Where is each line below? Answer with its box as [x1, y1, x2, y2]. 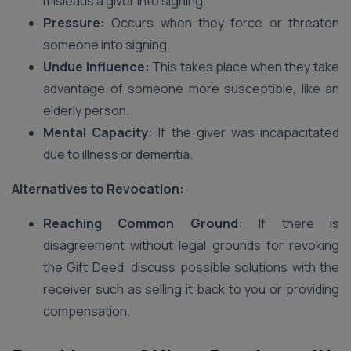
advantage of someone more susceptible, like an [43, 80, 339, 97]
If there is [259, 215, 340, 232]
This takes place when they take [149, 58, 340, 75]
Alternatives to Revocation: [12, 180, 184, 197]
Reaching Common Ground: [43, 215, 259, 232]
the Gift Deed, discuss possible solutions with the [43, 259, 339, 276]
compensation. [43, 302, 130, 320]
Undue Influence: [43, 58, 150, 75]
